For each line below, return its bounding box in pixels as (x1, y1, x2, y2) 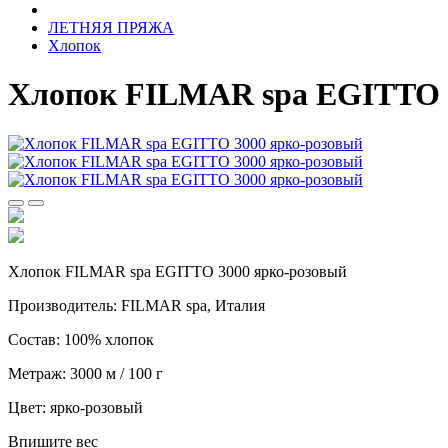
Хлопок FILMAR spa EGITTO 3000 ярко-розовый (8, 262, 347, 280)
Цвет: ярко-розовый (8, 398, 143, 416)
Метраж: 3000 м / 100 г (8, 364, 163, 382)
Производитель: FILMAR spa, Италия (8, 296, 265, 314)
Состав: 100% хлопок (8, 330, 154, 348)
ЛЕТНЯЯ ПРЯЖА (48, 19, 174, 36)
